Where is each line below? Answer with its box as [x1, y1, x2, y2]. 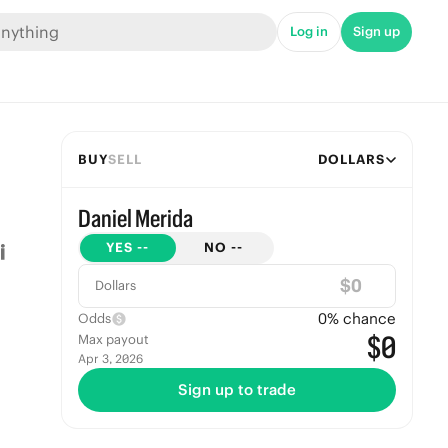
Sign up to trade [177, 380, 296, 399]
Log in [290, 23, 328, 40]
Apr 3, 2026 [77, 351, 143, 366]
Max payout [77, 331, 149, 348]
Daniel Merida [77, 204, 193, 232]
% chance [326, 309, 396, 328]
